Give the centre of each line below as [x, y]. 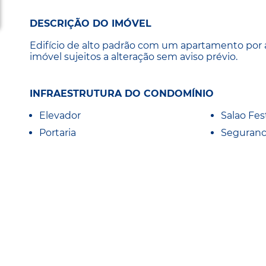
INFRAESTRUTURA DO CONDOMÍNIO [122, 94]
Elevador [60, 116]
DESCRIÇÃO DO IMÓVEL [91, 23]
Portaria [58, 133]
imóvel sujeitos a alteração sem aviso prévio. [134, 56]
